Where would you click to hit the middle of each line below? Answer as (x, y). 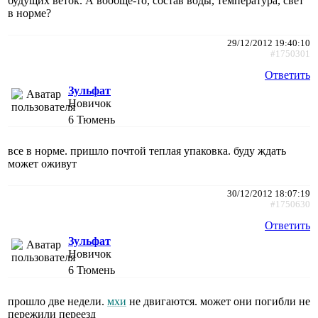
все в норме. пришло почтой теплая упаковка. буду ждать (147, 150)
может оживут (42, 163)
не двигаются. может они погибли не (218, 301)
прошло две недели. (57, 301)
